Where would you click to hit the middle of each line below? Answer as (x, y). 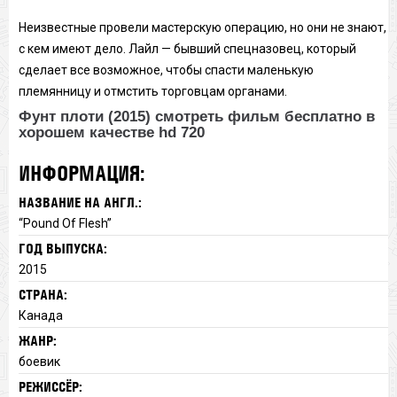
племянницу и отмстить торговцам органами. (152, 91)
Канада (40, 315)
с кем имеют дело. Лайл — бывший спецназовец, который (187, 48)
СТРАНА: (43, 294)
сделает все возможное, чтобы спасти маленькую (166, 70)
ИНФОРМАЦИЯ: (81, 173)
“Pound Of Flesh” (65, 223)
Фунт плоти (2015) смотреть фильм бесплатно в (196, 116)
